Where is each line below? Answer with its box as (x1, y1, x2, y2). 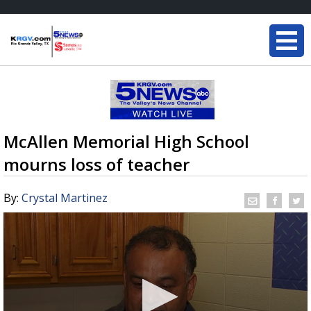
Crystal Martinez (22, 190, 108, 205)
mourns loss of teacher (3, 153, 190, 176)
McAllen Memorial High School (3, 130, 249, 153)
